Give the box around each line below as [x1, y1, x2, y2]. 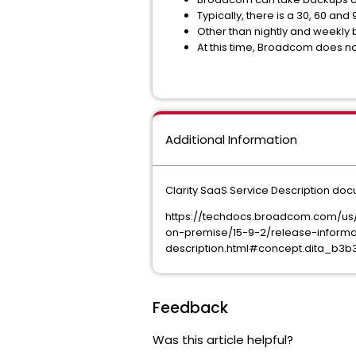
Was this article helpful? [153, 331, 293, 348]
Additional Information [165, 131, 297, 148]
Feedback [153, 297, 228, 319]
